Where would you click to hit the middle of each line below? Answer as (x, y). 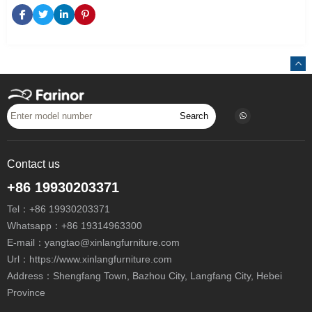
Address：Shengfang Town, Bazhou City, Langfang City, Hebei (145, 276)
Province (26, 292)
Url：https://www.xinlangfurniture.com (89, 259)
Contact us (33, 164)
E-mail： (26, 242)
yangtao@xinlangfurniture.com (112, 242)
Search (194, 116)
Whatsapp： (34, 226)
